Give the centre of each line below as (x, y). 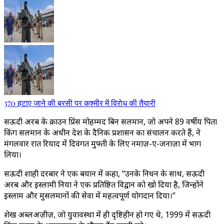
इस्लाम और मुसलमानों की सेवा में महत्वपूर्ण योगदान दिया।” (90, 195)
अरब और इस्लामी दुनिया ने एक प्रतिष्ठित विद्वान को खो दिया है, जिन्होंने (104, 184)
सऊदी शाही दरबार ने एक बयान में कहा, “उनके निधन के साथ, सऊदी (104, 173)
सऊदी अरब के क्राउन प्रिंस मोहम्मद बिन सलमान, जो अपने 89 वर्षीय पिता (110, 121)
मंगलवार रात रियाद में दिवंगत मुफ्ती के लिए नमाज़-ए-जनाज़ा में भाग (102, 143)
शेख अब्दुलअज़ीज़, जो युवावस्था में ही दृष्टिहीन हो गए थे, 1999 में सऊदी (107, 214)
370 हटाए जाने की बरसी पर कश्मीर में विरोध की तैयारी (80, 103)
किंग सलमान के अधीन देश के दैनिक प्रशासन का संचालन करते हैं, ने (102, 132)
